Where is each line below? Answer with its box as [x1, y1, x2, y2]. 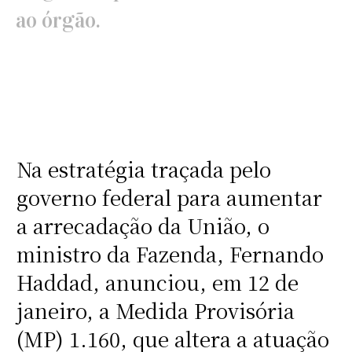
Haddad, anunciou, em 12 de [16, 268, 299, 297]
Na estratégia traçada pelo [16, 155, 271, 184]
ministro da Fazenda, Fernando [16, 240, 324, 269]
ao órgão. [15, 7, 101, 33]
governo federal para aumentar [16, 183, 322, 212]
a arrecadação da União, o [16, 211, 269, 240]
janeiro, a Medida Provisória [16, 296, 295, 325]
